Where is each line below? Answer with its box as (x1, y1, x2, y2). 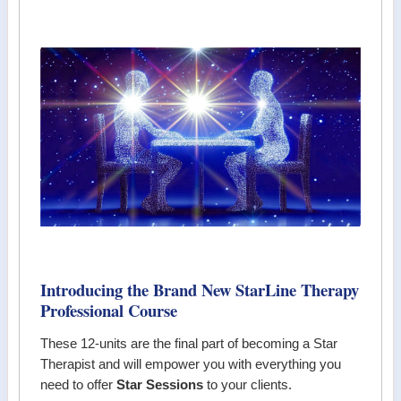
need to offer (40, 377, 117, 392)
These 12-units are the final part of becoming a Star (40, 336, 338, 351)
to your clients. (203, 377, 293, 392)
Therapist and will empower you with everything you (40, 356, 342, 371)
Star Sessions (116, 377, 204, 392)
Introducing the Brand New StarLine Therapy (40, 277, 360, 303)
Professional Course (40, 298, 178, 323)
